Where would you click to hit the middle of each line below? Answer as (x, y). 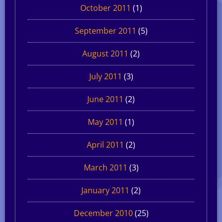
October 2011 (105, 8)
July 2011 (105, 76)
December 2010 (103, 213)
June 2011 (105, 99)
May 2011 (105, 122)
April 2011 (105, 144)
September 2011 (105, 30)
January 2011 (105, 190)
